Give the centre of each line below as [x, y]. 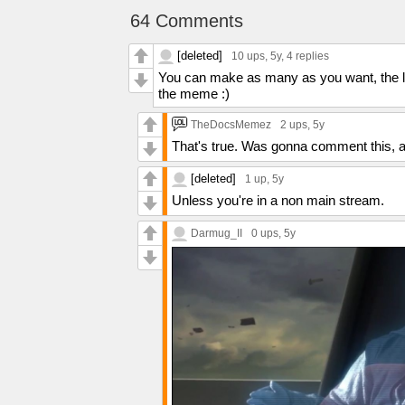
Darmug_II [217, 233]
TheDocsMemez [231, 124]
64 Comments [187, 21]
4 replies [308, 56]
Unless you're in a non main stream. [278, 200]
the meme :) [194, 94]
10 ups [248, 56]
